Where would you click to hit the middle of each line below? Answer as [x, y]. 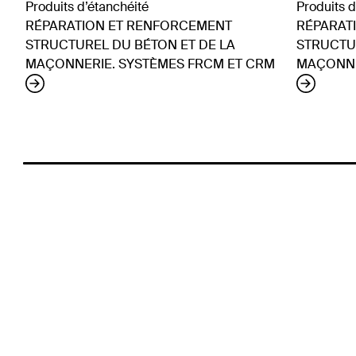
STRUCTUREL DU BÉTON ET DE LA [130, 44]
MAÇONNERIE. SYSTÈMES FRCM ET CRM [150, 64]
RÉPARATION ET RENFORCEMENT [129, 25]
